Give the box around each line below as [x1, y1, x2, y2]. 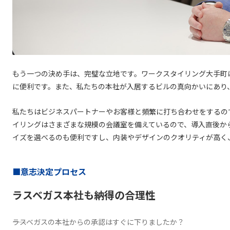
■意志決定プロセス [12, 165, 86, 178]
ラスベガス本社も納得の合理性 [12, 187, 156, 202]
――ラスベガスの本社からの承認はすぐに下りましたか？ [12, 216, 184, 227]
